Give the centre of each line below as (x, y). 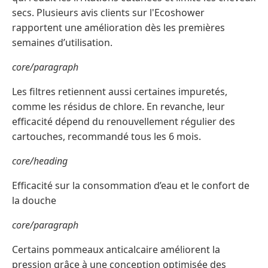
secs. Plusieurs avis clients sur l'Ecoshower (108, 12)
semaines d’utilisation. (62, 42)
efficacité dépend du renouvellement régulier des (124, 121)
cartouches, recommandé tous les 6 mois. (106, 136)
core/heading (40, 161)
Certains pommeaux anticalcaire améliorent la (116, 249)
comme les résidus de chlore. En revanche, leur (118, 106)
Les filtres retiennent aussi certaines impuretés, (120, 91)
